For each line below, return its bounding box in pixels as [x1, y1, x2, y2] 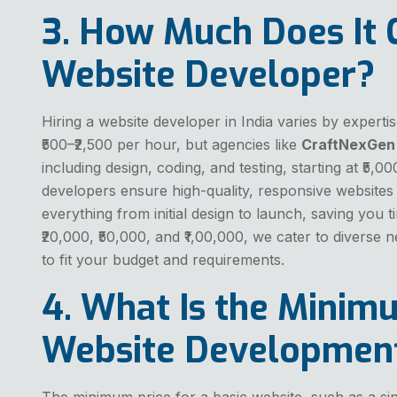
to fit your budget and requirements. [42, 250, 284, 269]
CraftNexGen [301, 135, 395, 153]
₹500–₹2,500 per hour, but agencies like [42, 135, 301, 153]
